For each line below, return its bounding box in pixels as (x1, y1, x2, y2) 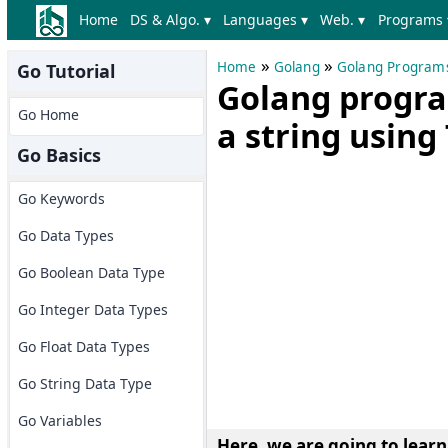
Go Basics (16, 143, 101, 167)
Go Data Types (17, 226, 114, 245)
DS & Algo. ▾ (130, 10, 211, 29)
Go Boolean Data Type (17, 263, 165, 282)
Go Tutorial (16, 59, 115, 83)
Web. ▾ (320, 10, 366, 29)
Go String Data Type (17, 374, 152, 393)
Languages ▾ (223, 10, 309, 29)
